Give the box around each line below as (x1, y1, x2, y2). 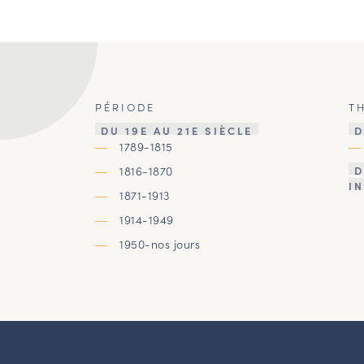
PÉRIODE (95, 98, 155, 115)
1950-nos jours (119, 235, 200, 252)
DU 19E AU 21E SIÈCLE (101, 122, 253, 138)
